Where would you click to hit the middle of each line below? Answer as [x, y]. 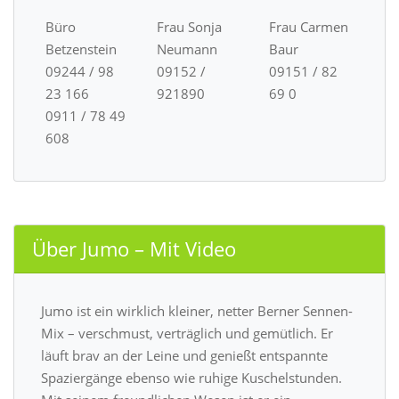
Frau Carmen [308, 26]
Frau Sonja [190, 26]
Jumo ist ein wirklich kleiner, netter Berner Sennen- [197, 310]
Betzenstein [81, 49]
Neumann [187, 49]
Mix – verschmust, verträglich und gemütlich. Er [187, 333]
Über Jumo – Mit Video [134, 248]
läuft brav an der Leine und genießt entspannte [184, 355]
